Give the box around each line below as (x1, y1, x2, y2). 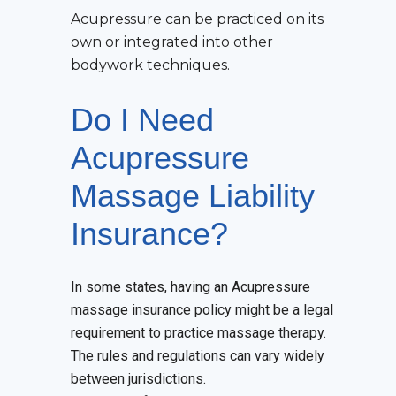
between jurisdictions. (71, 370, 206, 388)
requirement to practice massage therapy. (71, 324, 326, 342)
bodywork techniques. (71, 57, 230, 74)
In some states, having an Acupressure (71, 278, 310, 296)
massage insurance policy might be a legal (71, 301, 333, 319)
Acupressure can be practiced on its (71, 11, 324, 28)
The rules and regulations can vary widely (71, 347, 324, 365)
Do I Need (71, 102, 214, 139)
